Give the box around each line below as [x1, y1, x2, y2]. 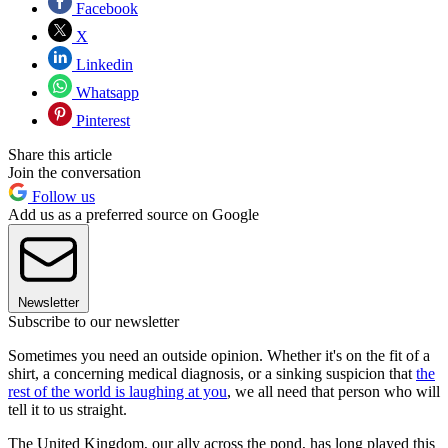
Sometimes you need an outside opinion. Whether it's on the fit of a [8, 346, 430, 364]
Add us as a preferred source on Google [8, 205, 259, 223]
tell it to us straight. [8, 400, 127, 418]
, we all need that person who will [227, 382, 440, 400]
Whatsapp [72, 83, 139, 101]
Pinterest [72, 111, 130, 129]
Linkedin [72, 55, 133, 73]
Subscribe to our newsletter [8, 312, 179, 330]
